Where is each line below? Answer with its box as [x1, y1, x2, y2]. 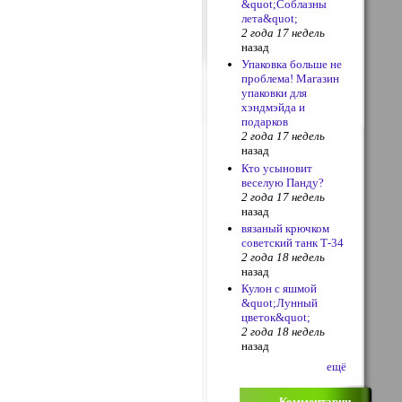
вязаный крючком [241, 221, 330, 235]
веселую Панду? [241, 175, 325, 189]
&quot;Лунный [241, 296, 319, 310]
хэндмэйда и [241, 100, 306, 115]
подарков [241, 115, 289, 129]
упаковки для [241, 86, 308, 100]
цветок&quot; [241, 310, 311, 325]
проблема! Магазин [241, 72, 340, 86]
